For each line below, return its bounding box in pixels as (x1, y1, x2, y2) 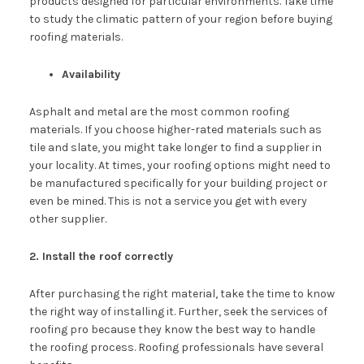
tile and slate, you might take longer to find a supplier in (28, 140, 322, 154)
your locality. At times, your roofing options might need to (28, 158, 331, 172)
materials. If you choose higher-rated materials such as (28, 122, 322, 136)
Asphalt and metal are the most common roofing (28, 104, 289, 119)
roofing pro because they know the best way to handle (28, 322, 315, 336)
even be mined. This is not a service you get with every (28, 193, 307, 208)
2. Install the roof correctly (28, 249, 173, 263)
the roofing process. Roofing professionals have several (28, 340, 323, 354)
